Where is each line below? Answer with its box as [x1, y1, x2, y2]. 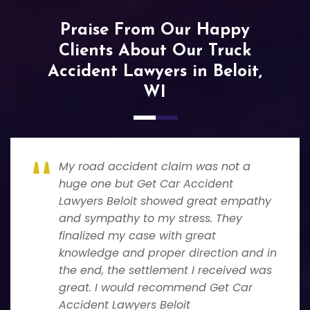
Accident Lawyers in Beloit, [47, 63, 262, 80]
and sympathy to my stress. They [59, 210, 242, 226]
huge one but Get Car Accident [59, 175, 233, 192]
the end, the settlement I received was [59, 262, 272, 278]
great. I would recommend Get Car [59, 279, 253, 295]
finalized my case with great [59, 227, 216, 244]
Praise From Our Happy [60, 21, 250, 39]
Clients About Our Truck [58, 42, 251, 60]
